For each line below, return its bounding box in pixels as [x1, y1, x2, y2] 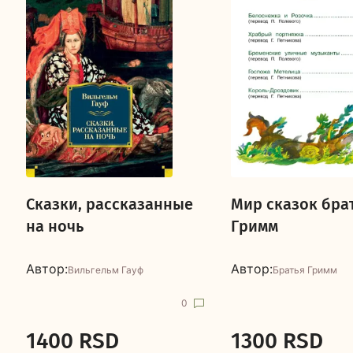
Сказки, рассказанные [26, 195, 193, 214]
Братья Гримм [273, 264, 337, 276]
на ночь [26, 217, 84, 236]
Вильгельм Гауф [68, 264, 143, 276]
